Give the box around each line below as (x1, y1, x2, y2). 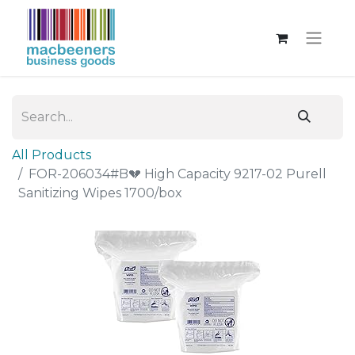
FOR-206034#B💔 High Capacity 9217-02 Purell (29, 166, 326, 181)
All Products (12, 147, 91, 162)
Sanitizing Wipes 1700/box (18, 185, 182, 200)
